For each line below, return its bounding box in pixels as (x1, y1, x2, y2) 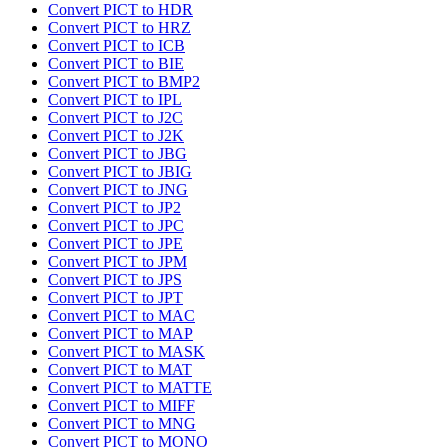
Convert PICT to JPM (48, 253, 187, 271)
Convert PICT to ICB (48, 37, 185, 55)
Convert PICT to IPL (48, 91, 182, 109)
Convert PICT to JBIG (48, 163, 192, 181)
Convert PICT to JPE (48, 235, 183, 253)
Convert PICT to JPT (48, 289, 183, 307)
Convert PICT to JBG (48, 145, 187, 163)
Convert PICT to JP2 (48, 199, 181, 217)
